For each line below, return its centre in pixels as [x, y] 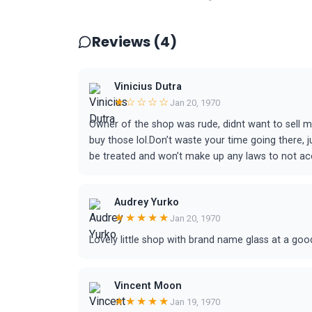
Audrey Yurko [147, 202]
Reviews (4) [134, 42]
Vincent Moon [148, 286]
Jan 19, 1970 [195, 302]
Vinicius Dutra [148, 87]
